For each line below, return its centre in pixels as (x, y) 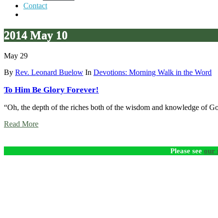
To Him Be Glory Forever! (51, 90)
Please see (187, 150)
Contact (35, 5)
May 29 (16, 55)
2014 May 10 (36, 35)
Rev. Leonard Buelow (49, 72)
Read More (21, 124)
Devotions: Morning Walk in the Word (153, 72)
